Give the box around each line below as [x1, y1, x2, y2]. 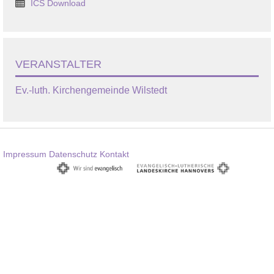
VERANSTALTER [15, 57, 102, 70]
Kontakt [100, 149, 129, 159]
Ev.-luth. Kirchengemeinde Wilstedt [15, 84, 167, 95]
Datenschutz [49, 149, 97, 159]
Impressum [3, 149, 46, 159]
